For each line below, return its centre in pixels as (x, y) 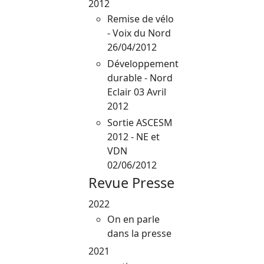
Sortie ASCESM (140, 122)
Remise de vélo (141, 19)
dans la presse (139, 233)
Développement (143, 63)
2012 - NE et (133, 136)
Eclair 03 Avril (137, 92)
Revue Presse (131, 182)
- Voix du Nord (139, 33)
